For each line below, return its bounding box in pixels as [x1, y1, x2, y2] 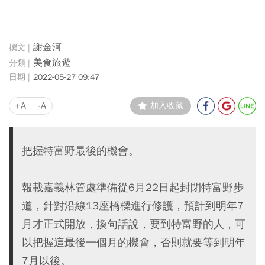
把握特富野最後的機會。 [22, 144, 139, 157]
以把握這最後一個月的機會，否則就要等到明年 [22, 235, 245, 249]
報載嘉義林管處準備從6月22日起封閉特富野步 [22, 180, 244, 194]
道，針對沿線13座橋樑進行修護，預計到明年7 [22, 199, 244, 212]
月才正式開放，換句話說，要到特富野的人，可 [22, 217, 245, 231]
